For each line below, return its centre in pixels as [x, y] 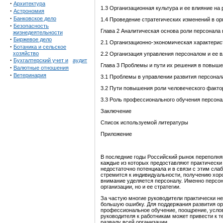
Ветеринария [30, 75]
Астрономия [29, 11]
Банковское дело [35, 18]
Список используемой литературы [144, 123]
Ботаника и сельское [40, 47]
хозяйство [26, 53]
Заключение [116, 111]
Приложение [116, 134]
